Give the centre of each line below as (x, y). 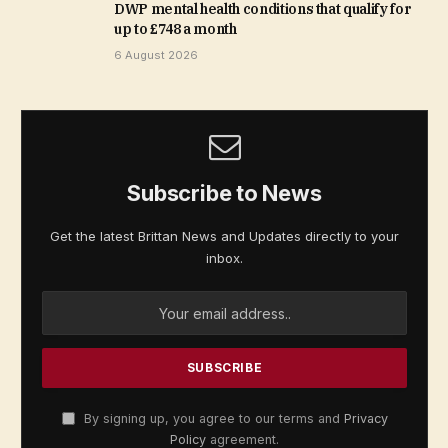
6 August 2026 (156, 55)
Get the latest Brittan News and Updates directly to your (224, 236)
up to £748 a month (175, 29)
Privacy (365, 419)
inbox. (224, 258)
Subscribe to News (224, 193)
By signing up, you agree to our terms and (211, 419)
